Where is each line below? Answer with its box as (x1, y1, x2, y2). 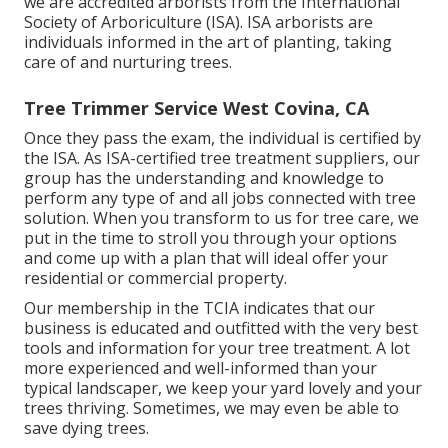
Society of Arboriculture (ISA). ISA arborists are (24, 10, 373, 33)
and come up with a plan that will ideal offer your (24, 246, 388, 269)
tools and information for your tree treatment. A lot (24, 336, 410, 359)
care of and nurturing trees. (24, 50, 232, 73)
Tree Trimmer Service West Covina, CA (24, 95, 369, 120)
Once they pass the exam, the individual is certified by (24, 126, 421, 149)
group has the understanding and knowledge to (24, 166, 384, 189)
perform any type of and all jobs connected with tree (24, 186, 416, 209)
